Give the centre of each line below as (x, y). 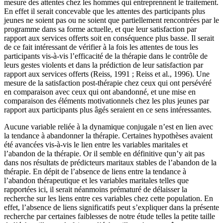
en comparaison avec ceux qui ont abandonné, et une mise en (100, 92)
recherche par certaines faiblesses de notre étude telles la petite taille (110, 217)
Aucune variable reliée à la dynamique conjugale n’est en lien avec (109, 127)
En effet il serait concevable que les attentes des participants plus (105, 11)
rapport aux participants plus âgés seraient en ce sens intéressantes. (108, 110)
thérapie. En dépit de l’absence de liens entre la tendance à (95, 172)
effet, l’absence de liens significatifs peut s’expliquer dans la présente (111, 208)
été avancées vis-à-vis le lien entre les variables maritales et (96, 145)
